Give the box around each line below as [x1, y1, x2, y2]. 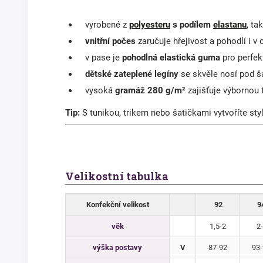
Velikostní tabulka [65, 169, 168, 184]
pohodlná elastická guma [122, 52, 220, 63]
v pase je [78, 52, 122, 63]
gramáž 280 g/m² [115, 85, 186, 96]
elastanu [213, 19, 247, 30]
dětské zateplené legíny [85, 68, 178, 79]
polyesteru [129, 19, 170, 30]
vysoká [78, 85, 115, 96]
